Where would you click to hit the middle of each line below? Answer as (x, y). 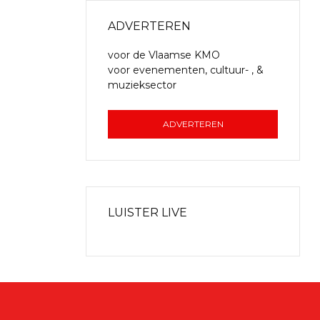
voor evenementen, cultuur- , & (186, 70)
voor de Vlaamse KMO (164, 55)
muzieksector (142, 85)
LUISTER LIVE (147, 212)
